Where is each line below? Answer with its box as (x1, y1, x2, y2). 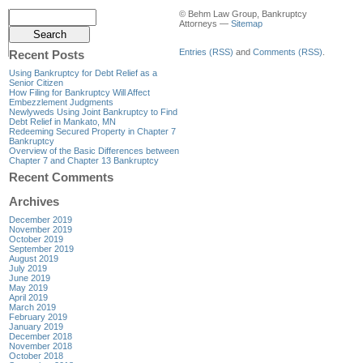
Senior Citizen (9, 77, 63, 88)
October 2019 (9, 233, 63, 244)
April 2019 (9, 292, 48, 302)
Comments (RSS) (253, 47, 322, 58)
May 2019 (9, 282, 48, 293)
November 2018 (9, 340, 72, 351)
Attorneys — (179, 18, 231, 28)
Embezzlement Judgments (9, 96, 113, 107)
